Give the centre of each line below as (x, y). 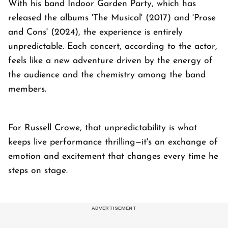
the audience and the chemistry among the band (107, 75)
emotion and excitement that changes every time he (113, 156)
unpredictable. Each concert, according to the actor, (113, 46)
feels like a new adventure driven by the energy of (110, 61)
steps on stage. (38, 170)
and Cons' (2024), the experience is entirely (95, 32)
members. (29, 89)
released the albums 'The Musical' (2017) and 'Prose (112, 18)
